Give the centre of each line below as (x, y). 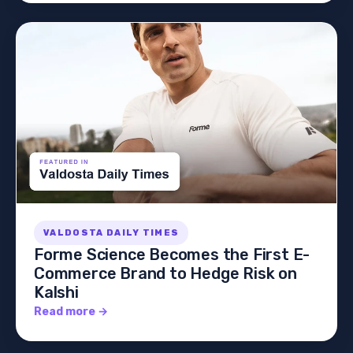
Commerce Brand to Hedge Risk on (165, 273)
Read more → (71, 311)
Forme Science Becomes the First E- (172, 254)
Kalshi (56, 292)
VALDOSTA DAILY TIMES (111, 232)
